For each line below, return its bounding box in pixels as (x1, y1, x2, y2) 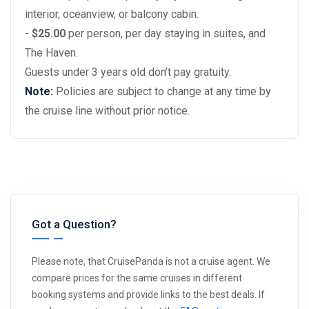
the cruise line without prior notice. (25, 103, 190, 117)
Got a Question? (32, 217, 117, 231)
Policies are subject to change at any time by (56, 84, 271, 98)
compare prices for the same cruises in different (32, 272, 242, 283)
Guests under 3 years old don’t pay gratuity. (25, 65, 234, 79)
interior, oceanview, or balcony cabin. (25, 7, 199, 21)
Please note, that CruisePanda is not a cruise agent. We (32, 255, 270, 267)
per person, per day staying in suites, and (66, 26, 266, 40)
